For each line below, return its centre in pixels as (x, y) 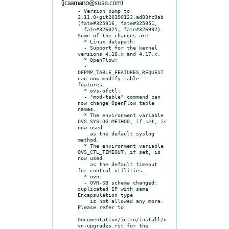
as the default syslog (84, 133)
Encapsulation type (105, 194)
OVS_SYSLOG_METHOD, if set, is (122, 121)
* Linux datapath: (81, 41)
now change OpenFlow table (116, 102)
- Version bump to (104, 10)
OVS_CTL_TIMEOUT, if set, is (119, 152)
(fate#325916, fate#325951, (118, 23)
